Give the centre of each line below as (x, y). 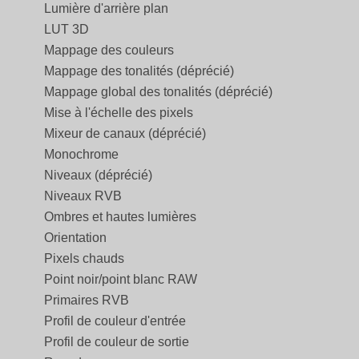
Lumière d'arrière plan (106, 9)
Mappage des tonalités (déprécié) (139, 71)
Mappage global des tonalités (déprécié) (158, 92)
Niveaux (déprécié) (98, 175)
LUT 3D (67, 30)
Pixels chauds (84, 259)
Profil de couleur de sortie (117, 342)
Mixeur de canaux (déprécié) (125, 134)
